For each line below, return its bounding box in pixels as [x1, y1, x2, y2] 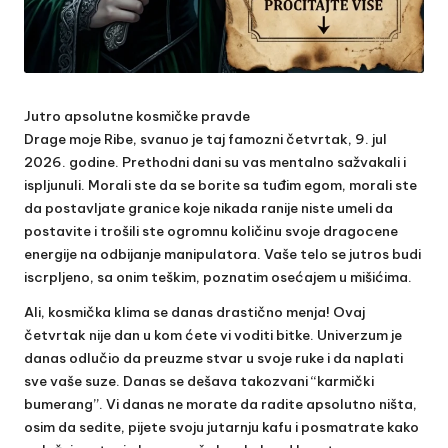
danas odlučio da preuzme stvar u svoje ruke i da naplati [24, 348, 403, 367]
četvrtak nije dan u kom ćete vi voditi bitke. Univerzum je [24, 325, 402, 344]
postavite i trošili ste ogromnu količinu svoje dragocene [24, 221, 398, 240]
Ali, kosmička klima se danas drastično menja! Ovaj [24, 302, 365, 321]
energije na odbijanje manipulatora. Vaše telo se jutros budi [24, 244, 421, 263]
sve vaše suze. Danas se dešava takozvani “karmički [24, 371, 374, 390]
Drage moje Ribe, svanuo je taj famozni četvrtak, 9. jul [24, 129, 387, 148]
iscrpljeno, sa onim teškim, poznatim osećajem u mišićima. [24, 267, 412, 286]
